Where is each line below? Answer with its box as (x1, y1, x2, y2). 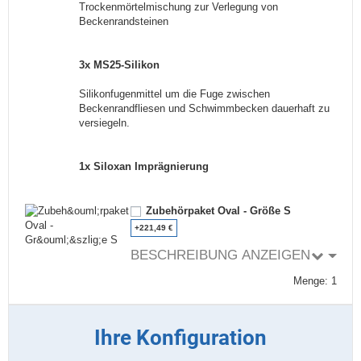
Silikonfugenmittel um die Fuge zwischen (79, 87, 271, 100)
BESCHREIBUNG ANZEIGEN (130, 247, 310, 263)
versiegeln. (79, 116, 131, 129)
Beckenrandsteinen (79, 15, 169, 27)
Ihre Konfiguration (94, 326, 267, 351)
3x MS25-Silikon (79, 58, 160, 71)
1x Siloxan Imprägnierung (79, 160, 210, 172)
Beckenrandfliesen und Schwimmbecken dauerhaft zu (79, 102, 330, 114)
